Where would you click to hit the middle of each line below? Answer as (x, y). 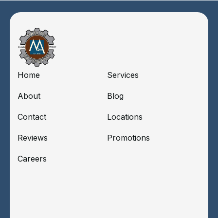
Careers (32, 158)
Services (123, 75)
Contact (32, 117)
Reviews (33, 137)
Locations (125, 117)
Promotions (128, 137)
